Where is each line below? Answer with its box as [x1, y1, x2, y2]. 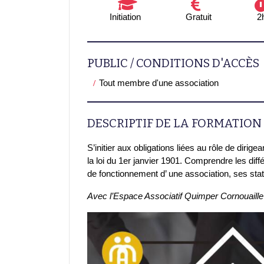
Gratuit [186, 11, 212, 22]
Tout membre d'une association [99, 77, 219, 88]
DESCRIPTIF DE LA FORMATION [87, 115, 262, 130]
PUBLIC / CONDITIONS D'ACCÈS [87, 55, 259, 70]
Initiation [110, 11, 141, 22]
